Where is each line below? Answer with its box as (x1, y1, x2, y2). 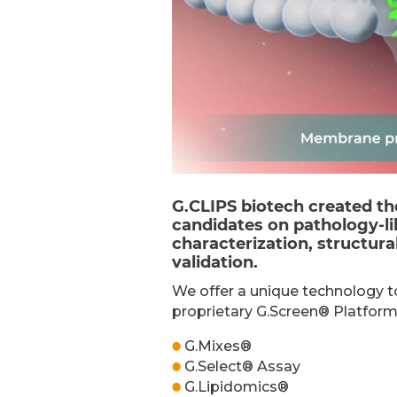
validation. (172, 252, 259, 272)
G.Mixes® (181, 337, 253, 354)
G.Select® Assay (181, 357, 301, 375)
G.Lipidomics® (181, 378, 290, 395)
